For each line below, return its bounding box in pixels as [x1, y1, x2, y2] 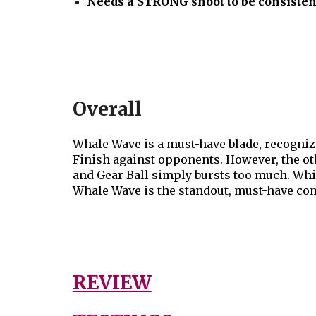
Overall [72, 97, 142, 121]
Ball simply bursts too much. [126, 168, 293, 182]
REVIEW [72, 271, 152, 294]
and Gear [72, 168, 126, 182]
